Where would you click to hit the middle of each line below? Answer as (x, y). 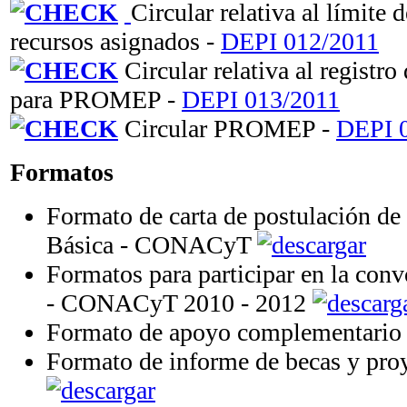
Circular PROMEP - (227, 129)
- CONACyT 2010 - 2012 (179, 303)
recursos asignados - (115, 42)
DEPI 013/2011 (261, 100)
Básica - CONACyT (152, 245)
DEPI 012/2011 (300, 42)
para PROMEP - (96, 100)
